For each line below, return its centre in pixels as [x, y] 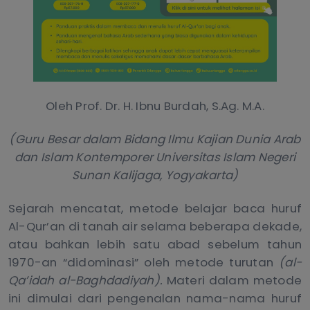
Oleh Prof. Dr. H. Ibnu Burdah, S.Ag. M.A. [155, 106]
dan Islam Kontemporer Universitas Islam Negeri [155, 157]
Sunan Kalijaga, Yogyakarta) [155, 175]
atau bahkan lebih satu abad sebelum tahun [155, 245]
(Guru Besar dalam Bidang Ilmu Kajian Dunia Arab [155, 139]
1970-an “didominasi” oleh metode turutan [144, 263]
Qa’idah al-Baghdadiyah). [86, 281]
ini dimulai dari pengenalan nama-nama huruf [155, 299]
